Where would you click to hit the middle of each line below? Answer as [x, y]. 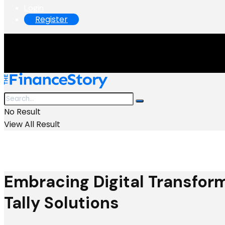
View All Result [32, 124]
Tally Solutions [62, 203]
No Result [22, 112]
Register [51, 19]
